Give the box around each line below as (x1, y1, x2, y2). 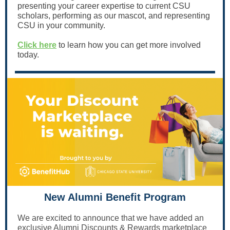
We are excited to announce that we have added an (17, 214, 204, 222)
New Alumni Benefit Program (44, 191, 186, 203)
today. (17, 50, 41, 59)
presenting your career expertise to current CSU (17, 2, 190, 10)
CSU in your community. (17, 21, 105, 30)
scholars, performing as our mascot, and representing (17, 11, 210, 20)
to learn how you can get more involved (56, 41, 201, 49)
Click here (17, 41, 56, 49)
